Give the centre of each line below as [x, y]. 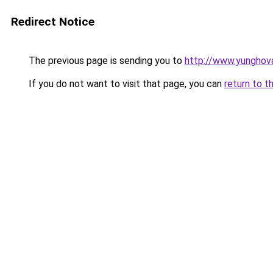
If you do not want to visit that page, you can [125, 84]
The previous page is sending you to [105, 61]
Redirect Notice [53, 22]
